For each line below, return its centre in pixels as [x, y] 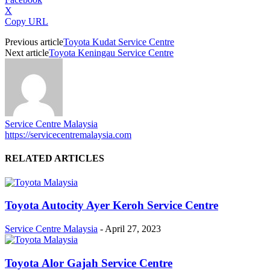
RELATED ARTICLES [55, 159]
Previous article [34, 42]
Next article [27, 53]
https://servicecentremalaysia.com [68, 135]
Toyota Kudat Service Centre [119, 42]
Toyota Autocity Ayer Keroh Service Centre [111, 206]
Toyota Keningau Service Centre [111, 53]
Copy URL [27, 22]
